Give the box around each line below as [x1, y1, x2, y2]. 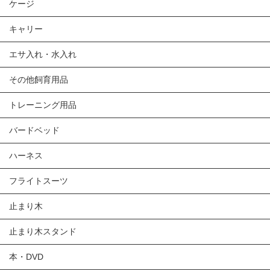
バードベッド [9, 125, 60, 135]
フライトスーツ [9, 175, 68, 186]
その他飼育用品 [9, 74, 68, 84]
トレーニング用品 [9, 99, 77, 110]
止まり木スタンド [9, 226, 77, 236]
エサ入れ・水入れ [9, 49, 77, 59]
